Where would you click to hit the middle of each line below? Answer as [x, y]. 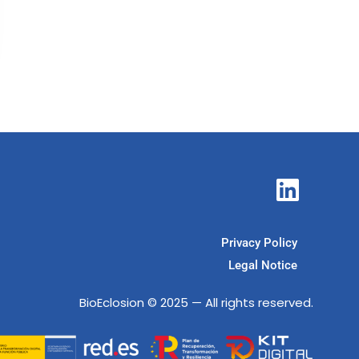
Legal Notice [263, 265]
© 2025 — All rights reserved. [229, 302]
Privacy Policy [259, 242]
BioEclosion [112, 302]
